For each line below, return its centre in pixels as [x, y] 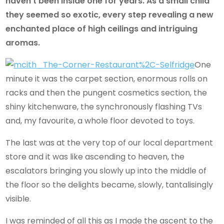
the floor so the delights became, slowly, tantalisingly [109, 185]
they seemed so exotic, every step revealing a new [110, 14]
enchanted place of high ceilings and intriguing [102, 28]
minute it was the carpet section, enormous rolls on [107, 79]
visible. [18, 199]
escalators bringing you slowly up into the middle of [106, 171]
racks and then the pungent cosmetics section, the [106, 93]
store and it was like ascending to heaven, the [95, 157]
